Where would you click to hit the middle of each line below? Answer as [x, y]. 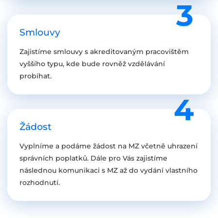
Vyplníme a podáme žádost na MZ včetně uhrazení [109, 146]
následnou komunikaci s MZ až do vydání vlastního [109, 170]
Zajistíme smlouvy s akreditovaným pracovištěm [104, 51]
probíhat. [36, 76]
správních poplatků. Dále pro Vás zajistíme [93, 158]
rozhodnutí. [40, 182]
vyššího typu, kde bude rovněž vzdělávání [92, 64]
